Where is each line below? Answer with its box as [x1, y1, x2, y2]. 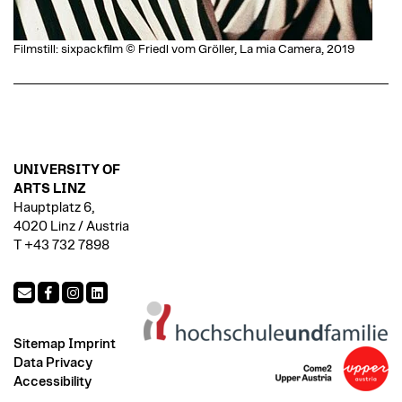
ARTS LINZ [13, 181, 86, 196]
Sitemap [13, 336, 66, 351]
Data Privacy [13, 355, 92, 370]
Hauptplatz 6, [13, 200, 94, 214]
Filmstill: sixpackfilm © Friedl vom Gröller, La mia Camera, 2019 [13, 42, 354, 56]
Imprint [68, 336, 116, 351]
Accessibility [13, 374, 92, 389]
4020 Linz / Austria [13, 219, 129, 233]
